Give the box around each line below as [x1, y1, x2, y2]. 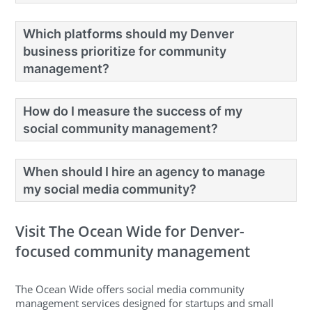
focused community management [15, 242, 251, 262]
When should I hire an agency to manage [23, 164, 266, 179]
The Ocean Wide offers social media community [15, 281, 245, 296]
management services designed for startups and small [15, 295, 274, 310]
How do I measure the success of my [23, 104, 243, 119]
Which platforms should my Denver [23, 26, 235, 41]
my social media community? [23, 181, 197, 196]
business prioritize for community [23, 43, 227, 58]
